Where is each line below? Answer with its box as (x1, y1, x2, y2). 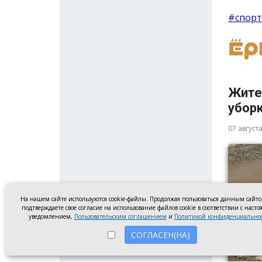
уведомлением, (28, 212, 74, 220)
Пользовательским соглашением (74, 212, 167, 220)
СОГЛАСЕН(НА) (131, 229, 190, 240)
